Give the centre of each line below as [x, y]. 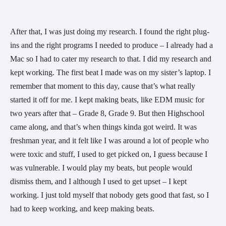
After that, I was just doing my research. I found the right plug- [110, 32]
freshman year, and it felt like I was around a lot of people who [109, 141]
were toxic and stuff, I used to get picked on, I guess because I [109, 154]
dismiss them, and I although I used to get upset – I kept [98, 182]
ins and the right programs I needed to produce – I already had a [111, 45]
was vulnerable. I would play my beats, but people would [101, 168]
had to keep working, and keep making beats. [82, 209]
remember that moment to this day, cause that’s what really [103, 86]
